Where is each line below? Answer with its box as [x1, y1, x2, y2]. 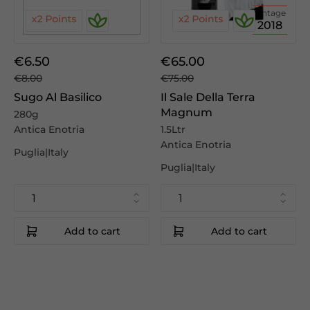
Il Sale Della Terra [161, 91, 255, 104]
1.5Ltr [161, 123, 185, 136]
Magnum [161, 106, 212, 119]
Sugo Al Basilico [14, 91, 102, 104]
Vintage [254, 8, 286, 18]
